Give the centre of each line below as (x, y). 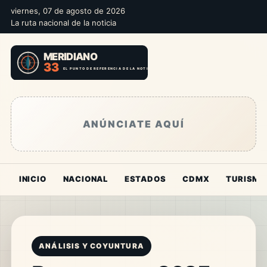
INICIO (32, 178)
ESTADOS (145, 178)
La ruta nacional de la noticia (63, 23)
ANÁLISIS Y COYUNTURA (91, 246)
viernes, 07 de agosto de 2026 (68, 11)
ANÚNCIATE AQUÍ (133, 124)
